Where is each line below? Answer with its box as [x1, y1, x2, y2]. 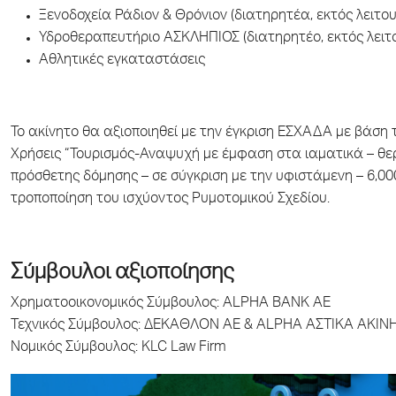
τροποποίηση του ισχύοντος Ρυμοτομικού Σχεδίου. [11, 193, 330, 207]
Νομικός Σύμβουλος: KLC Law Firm [11, 341, 226, 355]
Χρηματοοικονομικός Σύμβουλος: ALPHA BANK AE [11, 297, 331, 311]
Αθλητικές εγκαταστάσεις [39, 54, 205, 68]
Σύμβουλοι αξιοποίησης [11, 263, 234, 285]
